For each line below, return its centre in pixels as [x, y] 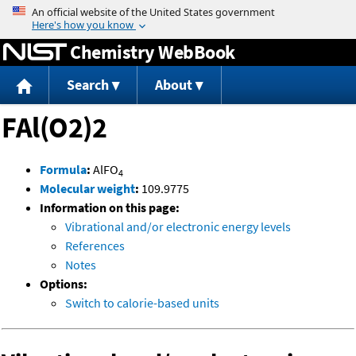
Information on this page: [110, 208]
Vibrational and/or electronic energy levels [178, 227]
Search [87, 85]
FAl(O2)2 [54, 128]
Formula [63, 170]
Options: [64, 284]
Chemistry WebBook [153, 52]
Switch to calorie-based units [142, 303]
